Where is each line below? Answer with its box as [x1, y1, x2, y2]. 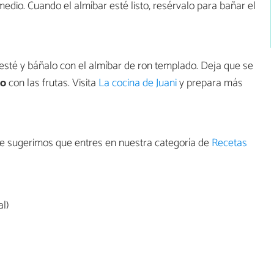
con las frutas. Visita [6, 73, 98, 92]
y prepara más [177, 73, 243, 92]
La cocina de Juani [98, 73, 177, 92]
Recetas [212, 133, 247, 152]
